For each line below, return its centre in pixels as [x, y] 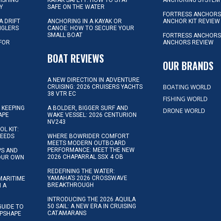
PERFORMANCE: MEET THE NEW [91, 150]
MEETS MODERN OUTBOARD [87, 143]
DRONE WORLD [184, 110]
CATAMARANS [67, 213]
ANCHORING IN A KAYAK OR [85, 21]
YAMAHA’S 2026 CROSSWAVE [88, 178]
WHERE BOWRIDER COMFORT [89, 136]
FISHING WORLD [185, 99]
